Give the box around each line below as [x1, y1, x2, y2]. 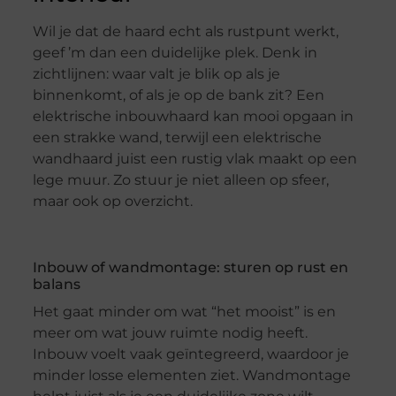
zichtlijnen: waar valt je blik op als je [32, 65, 280, 83]
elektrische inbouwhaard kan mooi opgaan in [32, 108, 354, 126]
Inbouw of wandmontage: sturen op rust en [32, 259, 348, 277]
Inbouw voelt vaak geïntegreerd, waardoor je [32, 346, 349, 363]
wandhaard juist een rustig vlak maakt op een [32, 150, 357, 168]
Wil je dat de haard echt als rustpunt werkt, [32, 23, 339, 41]
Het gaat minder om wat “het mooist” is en [32, 303, 336, 321]
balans [32, 276, 80, 293]
